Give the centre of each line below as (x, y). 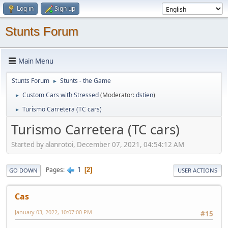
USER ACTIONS (197, 170)
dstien (145, 95)
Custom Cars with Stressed (61, 95)
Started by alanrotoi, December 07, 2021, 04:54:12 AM (98, 144)
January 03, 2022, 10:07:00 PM (53, 212)
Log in (25, 8)
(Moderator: (118, 95)
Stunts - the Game (85, 81)
